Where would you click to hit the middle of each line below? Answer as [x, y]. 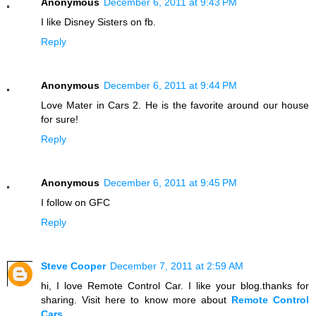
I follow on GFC [75, 203]
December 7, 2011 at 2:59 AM [177, 266]
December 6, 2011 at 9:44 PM [170, 86]
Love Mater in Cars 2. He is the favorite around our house [175, 105]
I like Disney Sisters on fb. [98, 22]
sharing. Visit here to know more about [136, 300]
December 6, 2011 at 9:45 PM [170, 183]
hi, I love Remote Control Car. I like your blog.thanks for [175, 286]
